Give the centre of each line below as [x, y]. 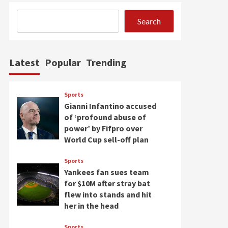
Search [149, 21]
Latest [24, 62]
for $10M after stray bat [107, 183]
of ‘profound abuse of [105, 117]
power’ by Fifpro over [103, 128]
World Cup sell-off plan [106, 139]
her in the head [91, 206]
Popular [63, 62]
